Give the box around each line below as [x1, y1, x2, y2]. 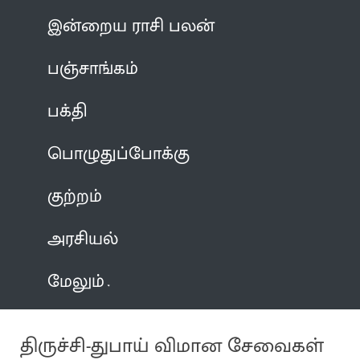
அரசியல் [47, 223, 119, 254]
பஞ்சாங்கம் [47, 53, 139, 84]
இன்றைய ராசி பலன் [47, 10, 215, 41]
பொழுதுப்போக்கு [47, 138, 190, 169]
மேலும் [47, 266, 105, 297]
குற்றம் [47, 181, 103, 211]
